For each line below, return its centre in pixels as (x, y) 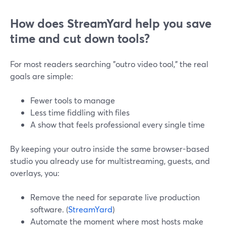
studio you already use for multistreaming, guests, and (110, 161)
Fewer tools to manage (73, 100)
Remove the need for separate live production (115, 197)
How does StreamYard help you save (111, 23)
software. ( (49, 209)
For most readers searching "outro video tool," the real (109, 64)
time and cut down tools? (80, 38)
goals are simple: (42, 76)
